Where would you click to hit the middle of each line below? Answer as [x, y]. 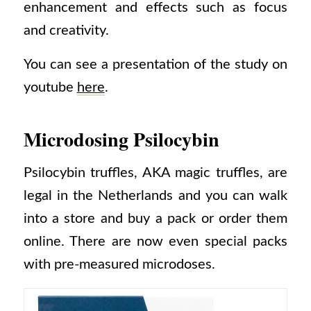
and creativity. [66, 30]
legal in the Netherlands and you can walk [155, 195]
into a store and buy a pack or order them [155, 218]
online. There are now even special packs [155, 241]
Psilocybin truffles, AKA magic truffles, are [155, 173]
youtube [50, 88]
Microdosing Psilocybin [121, 140]
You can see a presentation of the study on [155, 65]
